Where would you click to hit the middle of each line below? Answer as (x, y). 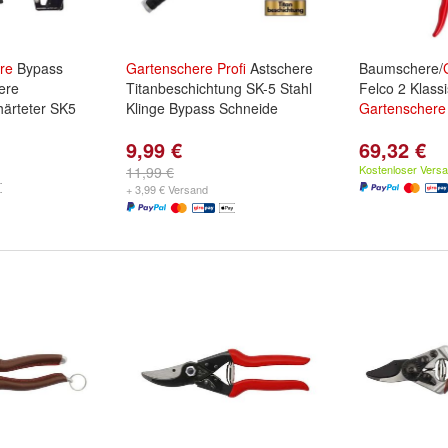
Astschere (279, 68)
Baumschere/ (401, 68)
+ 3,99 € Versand (167, 189)
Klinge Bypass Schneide (202, 108)
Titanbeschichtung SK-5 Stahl (219, 88)
